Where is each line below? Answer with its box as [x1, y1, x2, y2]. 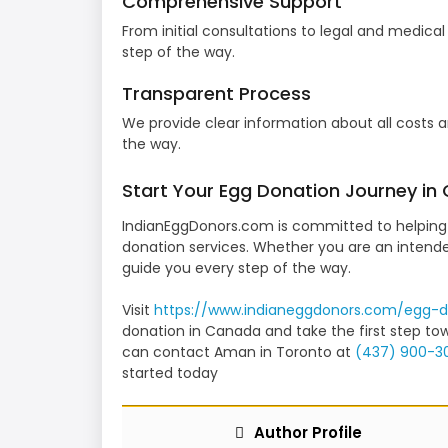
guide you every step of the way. [122, 258, 351, 279]
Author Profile [254, 422, 362, 444]
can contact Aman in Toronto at [122, 342, 355, 363]
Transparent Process [122, 81, 311, 107]
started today [122, 363, 218, 384]
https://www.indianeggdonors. [154, 300, 364, 321]
